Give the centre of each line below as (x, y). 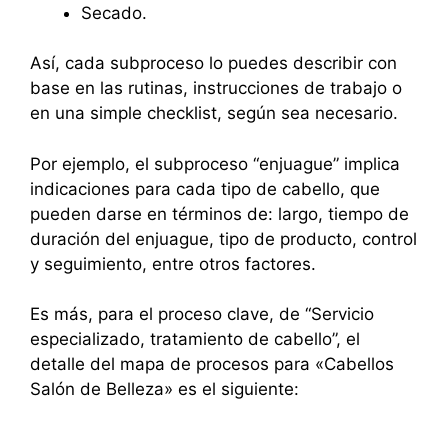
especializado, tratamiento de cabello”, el (195, 339)
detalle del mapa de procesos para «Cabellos (212, 364)
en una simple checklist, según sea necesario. (214, 113)
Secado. (114, 12)
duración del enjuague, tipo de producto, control (223, 238)
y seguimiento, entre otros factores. (173, 263)
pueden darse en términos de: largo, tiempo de (219, 213)
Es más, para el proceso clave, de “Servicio (202, 314)
